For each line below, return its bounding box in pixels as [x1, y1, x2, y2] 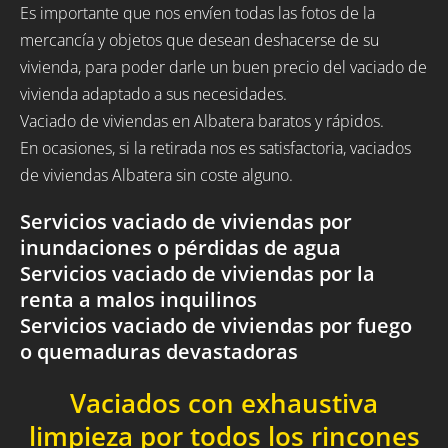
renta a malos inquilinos [20, 286, 257, 314]
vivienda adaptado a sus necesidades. [20, 83, 287, 106]
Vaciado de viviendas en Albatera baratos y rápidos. [20, 110, 384, 133]
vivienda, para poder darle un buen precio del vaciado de [20, 56, 427, 79]
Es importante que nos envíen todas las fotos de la [20, 2, 375, 25]
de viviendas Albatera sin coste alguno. [20, 164, 293, 187]
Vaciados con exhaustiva [70, 385, 378, 421]
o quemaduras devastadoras [20, 338, 298, 366]
